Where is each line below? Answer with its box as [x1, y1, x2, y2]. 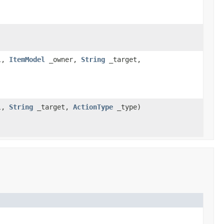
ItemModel [9, 55, 45, 63]
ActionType [73, 102, 113, 111]
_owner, [45, 55, 81, 63]
